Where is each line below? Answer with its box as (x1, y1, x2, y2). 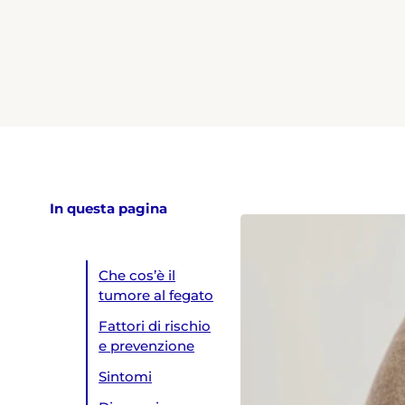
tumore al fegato (99, 287, 214, 305)
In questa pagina (50, 200, 168, 217)
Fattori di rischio (99, 318, 212, 335)
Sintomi (99, 369, 153, 386)
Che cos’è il (99, 268, 176, 285)
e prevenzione (99, 338, 195, 355)
